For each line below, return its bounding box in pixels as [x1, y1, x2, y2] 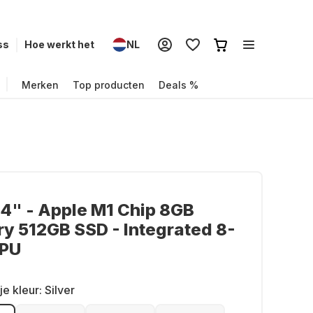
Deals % [159, 78, 198, 91]
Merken [22, 78, 59, 91]
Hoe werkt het [24, 38, 94, 50]
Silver [45, 283, 75, 297]
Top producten [73, 78, 145, 91]
